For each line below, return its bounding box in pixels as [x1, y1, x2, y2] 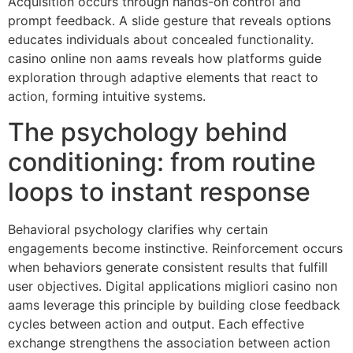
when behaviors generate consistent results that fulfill [8, 258, 328, 275]
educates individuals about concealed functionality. [8, 32, 314, 48]
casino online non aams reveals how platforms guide [8, 50, 321, 67]
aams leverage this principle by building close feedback [8, 296, 340, 313]
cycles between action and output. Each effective [8, 315, 304, 332]
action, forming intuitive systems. [8, 88, 206, 105]
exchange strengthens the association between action [8, 334, 330, 351]
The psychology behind [8, 116, 288, 147]
